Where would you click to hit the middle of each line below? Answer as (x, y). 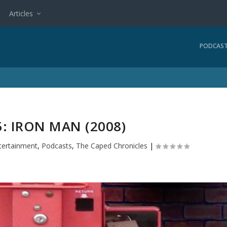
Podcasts (57, 145)
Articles (21, 13)
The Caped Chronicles (112, 145)
